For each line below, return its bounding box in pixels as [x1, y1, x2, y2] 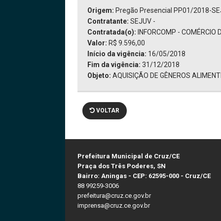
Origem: [87, 6, 115, 15]
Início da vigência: [87, 50, 148, 58]
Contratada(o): [87, 28, 138, 37]
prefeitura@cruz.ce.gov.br [77, 192, 151, 200]
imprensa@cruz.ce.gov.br [77, 202, 150, 210]
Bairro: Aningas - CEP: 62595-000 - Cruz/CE [77, 172, 211, 180]
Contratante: [87, 17, 130, 26]
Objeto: [87, 72, 112, 80]
